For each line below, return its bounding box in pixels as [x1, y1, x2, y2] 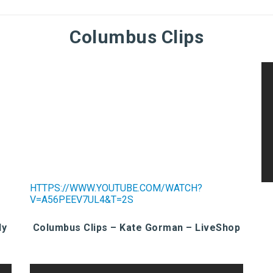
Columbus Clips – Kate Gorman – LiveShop [32, 221, 241, 233]
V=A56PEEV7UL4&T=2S [30, 193, 133, 205]
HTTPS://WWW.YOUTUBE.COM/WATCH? [30, 182, 202, 194]
